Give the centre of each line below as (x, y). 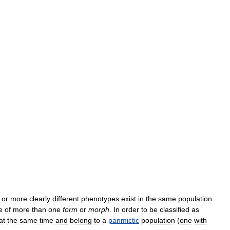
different (66, 199)
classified (175, 209)
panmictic (124, 220)
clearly (40, 199)
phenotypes (100, 199)
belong (81, 220)
